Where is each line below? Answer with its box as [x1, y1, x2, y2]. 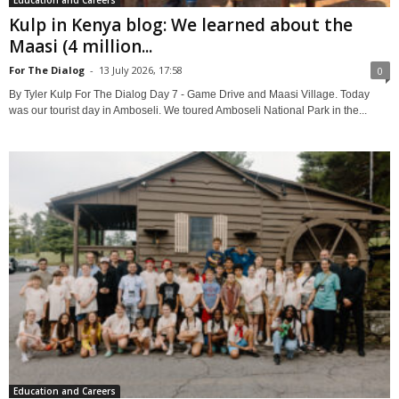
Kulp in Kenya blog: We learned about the [9, 12, 353, 37]
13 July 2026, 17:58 [99, 62, 183, 77]
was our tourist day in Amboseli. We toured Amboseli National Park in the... [9, 103, 367, 117]
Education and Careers [13, 384, 116, 397]
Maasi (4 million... [9, 34, 152, 58]
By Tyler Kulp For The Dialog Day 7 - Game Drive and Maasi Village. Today [9, 87, 370, 101]
